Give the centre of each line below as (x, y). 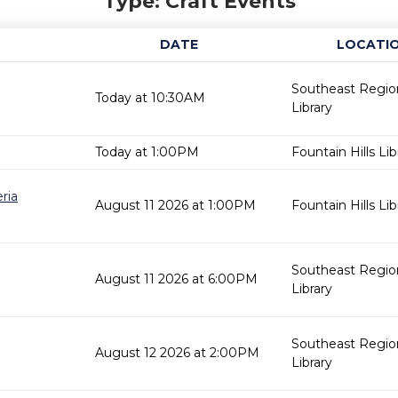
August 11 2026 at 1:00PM (175, 205)
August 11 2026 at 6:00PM (176, 279)
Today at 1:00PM (147, 152)
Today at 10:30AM (150, 98)
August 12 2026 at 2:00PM (177, 353)
